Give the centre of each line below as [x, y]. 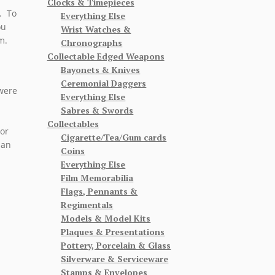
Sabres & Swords [97, 110]
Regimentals [87, 204]
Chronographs [92, 42]
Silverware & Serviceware [115, 258]
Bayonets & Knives [101, 69]
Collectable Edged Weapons [106, 56]
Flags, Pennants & [99, 191]
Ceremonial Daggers [104, 83]
